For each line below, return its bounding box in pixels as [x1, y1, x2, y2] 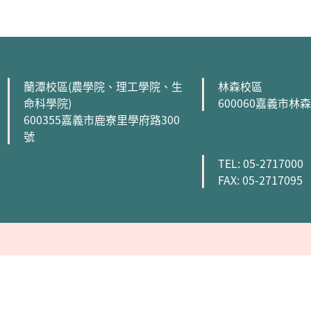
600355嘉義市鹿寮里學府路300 [24, 111, 180, 128]
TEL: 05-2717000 [218, 155, 303, 171]
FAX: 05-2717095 [218, 171, 303, 188]
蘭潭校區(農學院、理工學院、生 [24, 78, 183, 94]
